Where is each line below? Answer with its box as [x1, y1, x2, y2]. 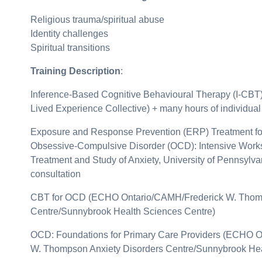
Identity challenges [30, 28, 108, 39]
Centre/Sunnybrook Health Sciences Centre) [30, 206, 215, 216]
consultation [30, 168, 81, 179]
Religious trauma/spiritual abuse [30, 14, 164, 25]
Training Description [30, 65, 120, 76]
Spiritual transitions [30, 42, 110, 53]
